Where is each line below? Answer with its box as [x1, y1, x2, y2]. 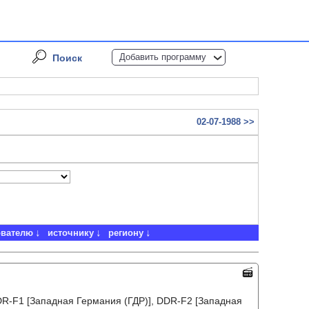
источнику [47, 228, 94, 238]
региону [108, 228, 143, 238]
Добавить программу [119, 52, 206, 62]
